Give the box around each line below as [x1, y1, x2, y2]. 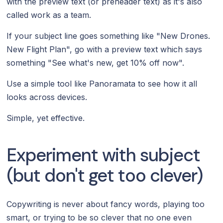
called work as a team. [6, 9, 92, 20]
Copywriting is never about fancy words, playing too [6, 199, 205, 209]
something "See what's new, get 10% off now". [6, 57, 185, 68]
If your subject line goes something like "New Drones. [6, 30, 211, 41]
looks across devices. [6, 92, 88, 102]
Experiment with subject [6, 143, 200, 167]
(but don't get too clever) [6, 163, 203, 187]
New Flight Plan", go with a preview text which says [6, 44, 203, 54]
